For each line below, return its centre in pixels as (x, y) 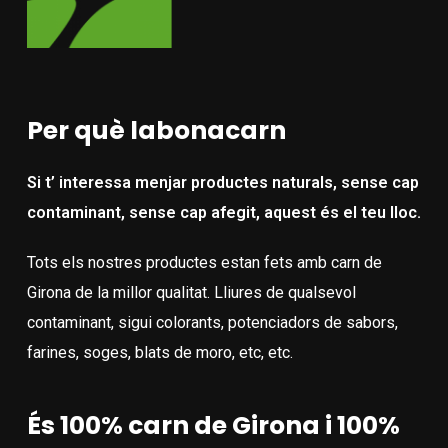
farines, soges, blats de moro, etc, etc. (159, 352)
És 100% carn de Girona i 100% (213, 425)
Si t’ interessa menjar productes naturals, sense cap (222, 182)
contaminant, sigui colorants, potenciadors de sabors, (212, 322)
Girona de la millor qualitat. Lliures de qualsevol (191, 292)
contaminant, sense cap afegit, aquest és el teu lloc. (223, 212)
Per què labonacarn (156, 130)
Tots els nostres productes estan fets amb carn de (204, 262)
